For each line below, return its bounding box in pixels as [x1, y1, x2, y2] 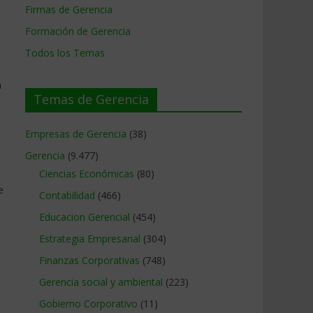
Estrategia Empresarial [39, 232, 140, 245]
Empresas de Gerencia [25, 127, 126, 140]
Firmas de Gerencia [25, 3, 112, 16]
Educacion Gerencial [39, 210, 130, 224]
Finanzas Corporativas [39, 254, 140, 267]
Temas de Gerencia [34, 91, 149, 108]
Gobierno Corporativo [39, 297, 138, 310]
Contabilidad [39, 189, 95, 202]
